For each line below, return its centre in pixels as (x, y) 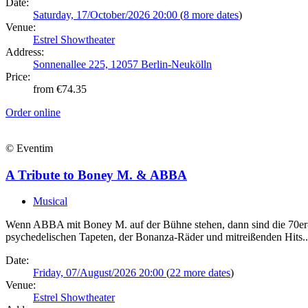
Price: (18, 76)
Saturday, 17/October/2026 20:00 (107, 14)
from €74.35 (60, 89)
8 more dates (211, 14)
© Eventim (29, 148)
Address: (25, 52)
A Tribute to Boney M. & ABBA (96, 175)
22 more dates (200, 273)
